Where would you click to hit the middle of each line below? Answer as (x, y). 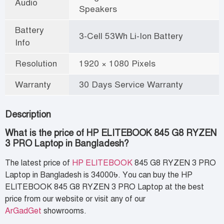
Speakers (98, 9)
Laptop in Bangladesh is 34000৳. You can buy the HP (99, 175)
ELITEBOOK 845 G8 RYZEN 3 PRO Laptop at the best (104, 187)
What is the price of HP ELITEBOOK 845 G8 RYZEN (111, 133)
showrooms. (64, 211)
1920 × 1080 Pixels (117, 63)
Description (28, 114)
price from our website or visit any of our (75, 199)
